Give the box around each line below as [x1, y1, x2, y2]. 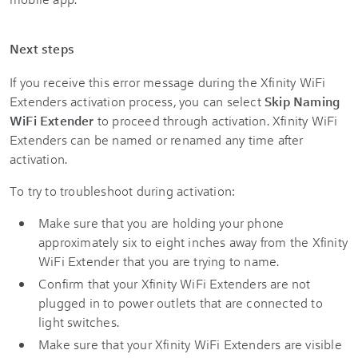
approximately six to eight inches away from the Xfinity [38, 233, 348, 250]
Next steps [10, 40, 74, 57]
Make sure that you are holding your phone [38, 214, 284, 231]
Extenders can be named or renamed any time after [10, 131, 304, 148]
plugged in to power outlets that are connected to [38, 294, 323, 311]
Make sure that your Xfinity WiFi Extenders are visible [38, 336, 342, 352]
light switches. [38, 313, 119, 330]
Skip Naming [265, 93, 340, 109]
